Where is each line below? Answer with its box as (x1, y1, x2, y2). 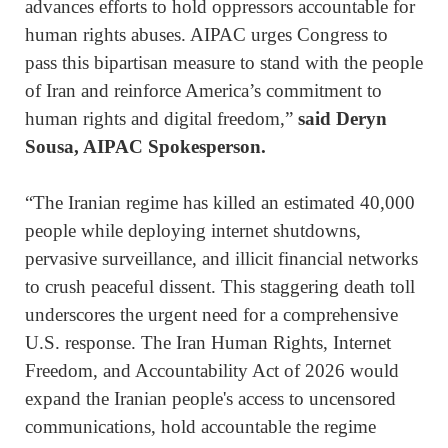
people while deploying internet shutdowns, (25, 220, 361, 242)
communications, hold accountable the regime (25, 416, 376, 438)
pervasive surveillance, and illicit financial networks (25, 248, 418, 270)
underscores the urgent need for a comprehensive (25, 304, 398, 326)
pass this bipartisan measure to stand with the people (25, 52, 423, 74)
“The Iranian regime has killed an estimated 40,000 (25, 192, 415, 214)
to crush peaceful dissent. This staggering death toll (25, 276, 415, 298)
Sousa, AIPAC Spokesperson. (25, 136, 266, 158)
